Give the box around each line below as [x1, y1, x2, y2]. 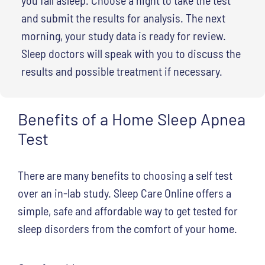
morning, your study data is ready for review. [21, 28, 226, 43]
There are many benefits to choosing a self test [18, 167, 232, 182]
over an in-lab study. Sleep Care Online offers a [18, 185, 231, 200]
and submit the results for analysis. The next [21, 10, 225, 25]
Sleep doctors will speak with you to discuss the [21, 46, 241, 60]
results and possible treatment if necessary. [21, 63, 222, 78]
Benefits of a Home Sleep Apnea [18, 108, 245, 129]
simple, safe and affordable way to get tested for [18, 203, 238, 218]
